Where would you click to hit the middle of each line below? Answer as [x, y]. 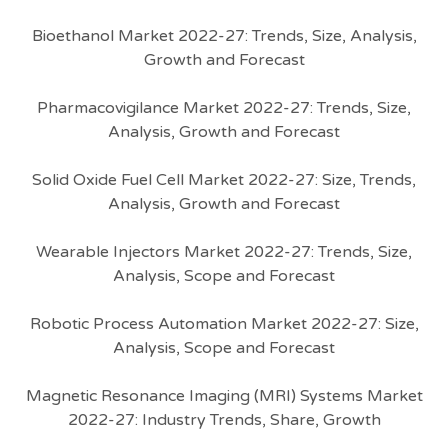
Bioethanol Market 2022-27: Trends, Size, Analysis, [224, 36]
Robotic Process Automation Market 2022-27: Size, [224, 324]
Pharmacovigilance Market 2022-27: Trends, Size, [224, 108]
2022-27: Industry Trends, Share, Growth [224, 420]
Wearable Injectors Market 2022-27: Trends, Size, [224, 252]
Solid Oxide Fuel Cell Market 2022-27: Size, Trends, [224, 180]
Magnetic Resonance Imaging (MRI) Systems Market [224, 396]
